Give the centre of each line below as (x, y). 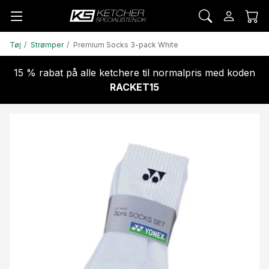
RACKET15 (134, 87)
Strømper (47, 45)
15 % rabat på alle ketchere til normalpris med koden (134, 73)
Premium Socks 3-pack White (126, 45)
